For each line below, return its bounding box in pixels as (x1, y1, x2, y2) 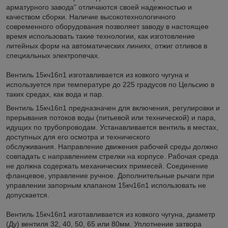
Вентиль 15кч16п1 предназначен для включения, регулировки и (6, 103, 220, 112)
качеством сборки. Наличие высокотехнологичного (6, 12, 176, 21)
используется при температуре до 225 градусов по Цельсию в (6, 80, 214, 89)
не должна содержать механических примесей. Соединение (6, 161, 208, 170)
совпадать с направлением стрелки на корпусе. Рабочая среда (6, 152, 218, 160)
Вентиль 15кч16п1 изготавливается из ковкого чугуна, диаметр (6, 210, 215, 218)
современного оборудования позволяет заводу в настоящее (6, 22, 209, 31)
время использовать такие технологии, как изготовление (6, 32, 195, 40)
